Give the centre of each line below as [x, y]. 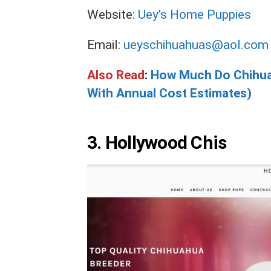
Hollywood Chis [166, 142]
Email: [105, 44]
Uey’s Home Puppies [194, 14]
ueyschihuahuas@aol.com [196, 44]
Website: [113, 14]
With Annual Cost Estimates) [169, 93]
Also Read [116, 75]
